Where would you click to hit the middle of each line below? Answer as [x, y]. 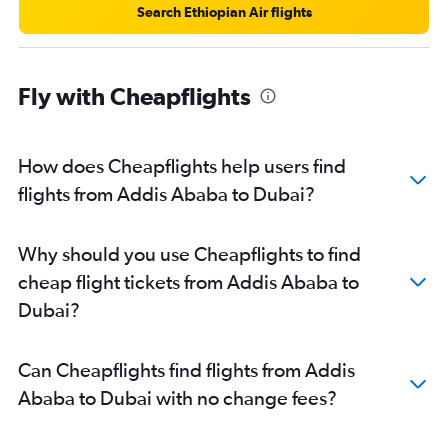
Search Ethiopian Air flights [224, 12]
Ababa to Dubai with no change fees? [177, 397]
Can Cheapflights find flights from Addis [186, 369]
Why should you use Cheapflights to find [189, 253]
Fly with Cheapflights [134, 96]
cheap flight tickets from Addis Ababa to [188, 281]
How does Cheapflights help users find [182, 165]
